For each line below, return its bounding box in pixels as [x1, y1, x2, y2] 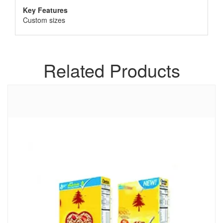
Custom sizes [23, 15, 65, 25]
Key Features [23, 5, 68, 15]
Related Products [43, 57, 180, 83]
